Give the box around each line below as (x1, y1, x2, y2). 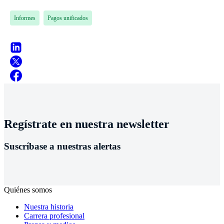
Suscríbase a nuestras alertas (4, 140, 120, 151)
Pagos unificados (47, 14, 88, 22)
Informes (14, 14, 35, 22)
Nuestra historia (24, 202, 73, 211)
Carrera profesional (24, 211, 84, 220)
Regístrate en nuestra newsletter (4, 117, 169, 130)
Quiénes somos (4, 185, 52, 194)
